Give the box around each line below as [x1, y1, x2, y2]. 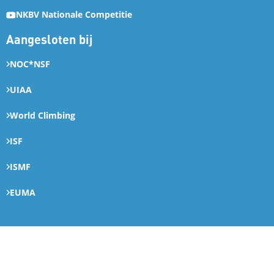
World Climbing [10, 109, 75, 122]
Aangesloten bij [6, 31, 93, 48]
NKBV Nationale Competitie [16, 9, 132, 21]
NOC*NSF [10, 58, 50, 70]
